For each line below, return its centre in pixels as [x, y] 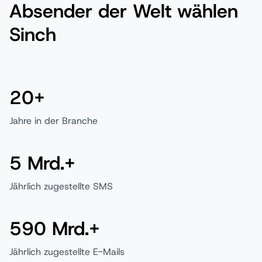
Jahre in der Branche [54, 120]
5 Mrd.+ [42, 163]
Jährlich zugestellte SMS [61, 186]
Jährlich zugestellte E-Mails [67, 251]
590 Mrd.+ [55, 228]
